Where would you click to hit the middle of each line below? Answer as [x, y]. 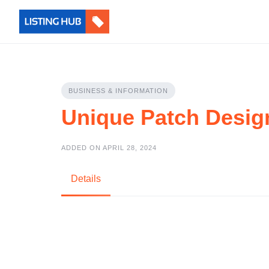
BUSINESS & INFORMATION [118, 91]
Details [86, 179]
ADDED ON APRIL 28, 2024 [109, 148]
